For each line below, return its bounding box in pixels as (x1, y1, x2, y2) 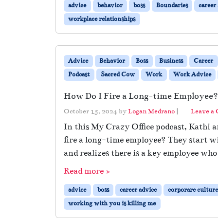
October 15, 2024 (64, 107, 117, 116)
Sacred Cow (100, 71, 135, 79)
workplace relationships (68, 15, 136, 23)
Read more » (64, 166, 110, 177)
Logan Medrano (128, 107, 175, 116)
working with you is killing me (68, 200, 156, 208)
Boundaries (156, 1, 188, 10)
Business (159, 57, 183, 65)
